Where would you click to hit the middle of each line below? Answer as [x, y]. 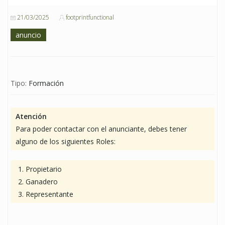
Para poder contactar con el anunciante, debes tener [101, 129]
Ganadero [42, 181]
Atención [31, 116]
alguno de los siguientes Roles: [66, 141]
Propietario [44, 169]
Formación [46, 83]
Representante [49, 194]
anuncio [28, 35]
